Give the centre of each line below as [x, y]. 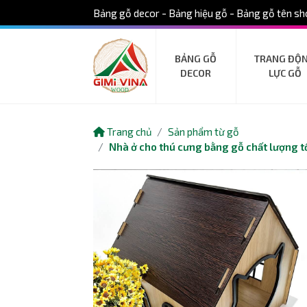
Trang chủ [128, 131]
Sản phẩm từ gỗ [203, 131]
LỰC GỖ [285, 73]
